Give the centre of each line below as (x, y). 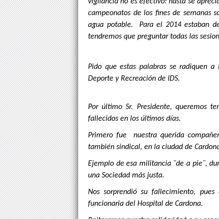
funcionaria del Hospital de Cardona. (145, 204)
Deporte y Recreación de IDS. (134, 78)
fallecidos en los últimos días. (134, 119)
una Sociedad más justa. (126, 175)
